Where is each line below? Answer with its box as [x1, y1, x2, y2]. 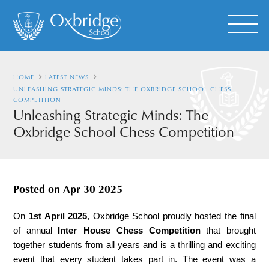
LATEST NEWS [45, 72, 89, 81]
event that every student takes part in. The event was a [13, 255, 256, 264]
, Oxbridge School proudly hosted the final [87, 211, 256, 221]
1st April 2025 [28, 211, 88, 221]
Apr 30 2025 [63, 181, 123, 196]
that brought [200, 226, 256, 235]
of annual [13, 226, 58, 235]
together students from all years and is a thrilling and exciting [13, 240, 256, 250]
